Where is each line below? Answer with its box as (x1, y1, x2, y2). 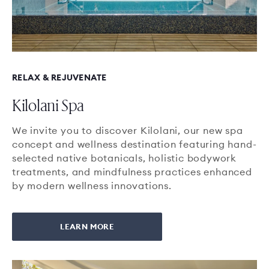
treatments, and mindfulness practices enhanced (12, 166, 252, 178)
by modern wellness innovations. (12, 180, 172, 192)
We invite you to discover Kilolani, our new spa (12, 124, 243, 136)
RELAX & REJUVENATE (12, 72, 107, 83)
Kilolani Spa (12, 94, 84, 114)
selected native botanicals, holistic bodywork (12, 152, 237, 164)
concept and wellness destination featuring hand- (12, 138, 257, 150)
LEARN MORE (60, 221, 114, 231)
